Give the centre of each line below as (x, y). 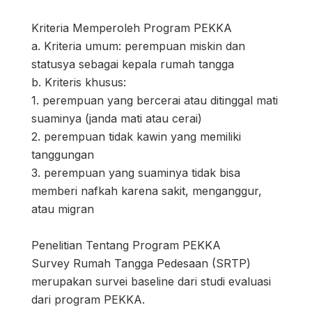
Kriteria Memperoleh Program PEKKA (132, 28)
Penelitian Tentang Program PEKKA (126, 245)
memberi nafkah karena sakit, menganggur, (147, 191)
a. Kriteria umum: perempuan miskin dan (138, 46)
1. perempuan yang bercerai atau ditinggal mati (155, 101)
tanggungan (63, 155)
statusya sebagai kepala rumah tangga (133, 64)
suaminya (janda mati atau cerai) (117, 119)
